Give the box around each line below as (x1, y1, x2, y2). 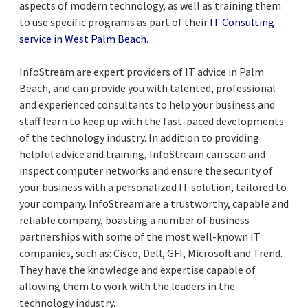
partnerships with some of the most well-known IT (19, 229, 261, 243)
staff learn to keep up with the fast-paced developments (19, 113, 284, 128)
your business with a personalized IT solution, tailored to (19, 179, 287, 194)
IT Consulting (210, 14, 274, 29)
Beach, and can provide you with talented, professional (19, 80, 276, 95)
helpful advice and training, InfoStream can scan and (19, 146, 265, 161)
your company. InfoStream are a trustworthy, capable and (19, 196, 289, 210)
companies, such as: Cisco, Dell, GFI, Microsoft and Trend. (19, 245, 283, 260)
